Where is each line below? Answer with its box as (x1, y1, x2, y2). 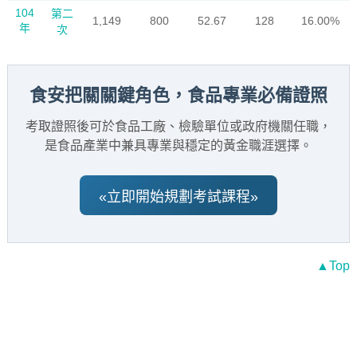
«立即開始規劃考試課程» (99, 189, 258, 205)
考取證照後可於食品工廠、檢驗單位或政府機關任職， (25, 120, 331, 133)
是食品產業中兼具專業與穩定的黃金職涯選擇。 (45, 139, 312, 152)
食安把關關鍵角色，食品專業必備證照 (29, 85, 328, 105)
